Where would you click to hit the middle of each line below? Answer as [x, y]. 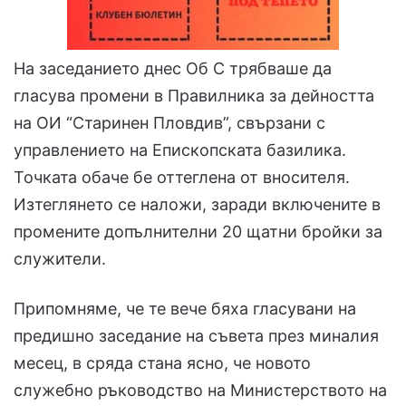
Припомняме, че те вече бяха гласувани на [185, 309]
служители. [60, 259]
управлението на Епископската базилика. [180, 150]
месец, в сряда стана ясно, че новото [162, 363]
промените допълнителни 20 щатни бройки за [198, 232]
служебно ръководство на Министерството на [200, 391]
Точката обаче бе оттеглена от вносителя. [182, 178]
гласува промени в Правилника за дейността [194, 96]
